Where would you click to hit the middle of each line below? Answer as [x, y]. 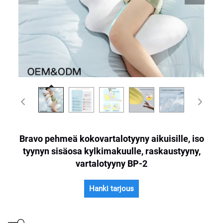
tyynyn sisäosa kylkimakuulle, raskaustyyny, [111, 151]
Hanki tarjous [111, 188]
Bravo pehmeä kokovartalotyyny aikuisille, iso [111, 138]
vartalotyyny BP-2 [111, 163]
